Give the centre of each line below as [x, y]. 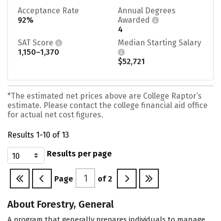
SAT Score [37, 42]
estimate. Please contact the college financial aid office [108, 105]
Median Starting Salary [160, 42]
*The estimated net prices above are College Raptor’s [105, 96]
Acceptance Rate [48, 10]
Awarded [135, 20]
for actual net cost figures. [55, 114]
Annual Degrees [147, 10]
